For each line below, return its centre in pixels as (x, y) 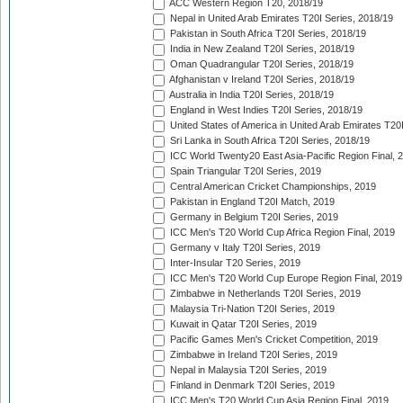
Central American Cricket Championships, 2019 (272, 187)
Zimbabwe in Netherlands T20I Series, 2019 (264, 294)
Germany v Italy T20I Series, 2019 (244, 248)
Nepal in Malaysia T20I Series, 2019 (247, 370)
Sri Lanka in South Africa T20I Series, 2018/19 (269, 141)
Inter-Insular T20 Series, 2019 (234, 263)
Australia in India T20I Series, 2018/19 (251, 95)
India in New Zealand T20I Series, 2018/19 (261, 49)
